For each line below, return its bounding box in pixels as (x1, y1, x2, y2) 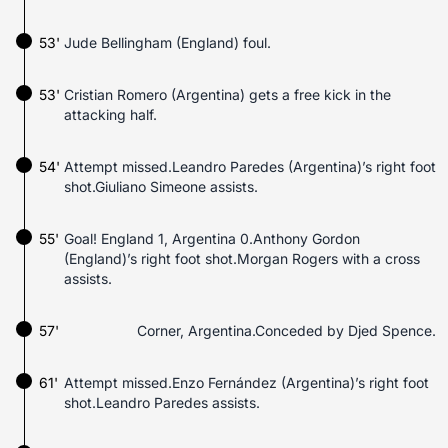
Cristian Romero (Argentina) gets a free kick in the (64, 86, 391, 103)
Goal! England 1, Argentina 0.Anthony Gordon (64, 230, 360, 247)
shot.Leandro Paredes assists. (64, 394, 260, 411)
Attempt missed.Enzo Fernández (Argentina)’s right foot (64, 374, 429, 391)
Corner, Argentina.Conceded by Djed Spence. (137, 322, 436, 339)
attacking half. (64, 106, 157, 123)
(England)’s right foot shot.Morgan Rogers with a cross (64, 250, 420, 267)
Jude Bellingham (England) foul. (64, 34, 271, 51)
